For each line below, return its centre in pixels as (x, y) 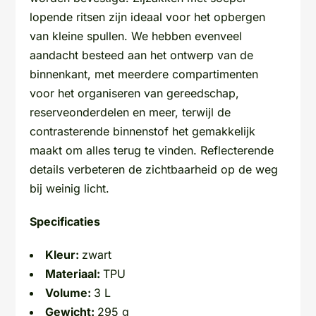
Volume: (70, 292)
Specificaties (65, 221)
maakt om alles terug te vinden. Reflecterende (152, 150)
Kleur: (64, 254)
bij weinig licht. (70, 188)
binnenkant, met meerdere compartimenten (144, 74)
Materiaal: (74, 273)
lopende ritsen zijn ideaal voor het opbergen (148, 17)
